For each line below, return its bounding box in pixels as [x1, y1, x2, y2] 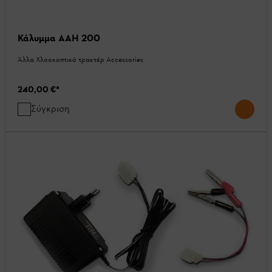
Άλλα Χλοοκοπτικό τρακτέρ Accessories [18, 55, 143, 64]
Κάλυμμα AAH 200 [18, 32, 100, 44]
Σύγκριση [31, 102, 69, 114]
